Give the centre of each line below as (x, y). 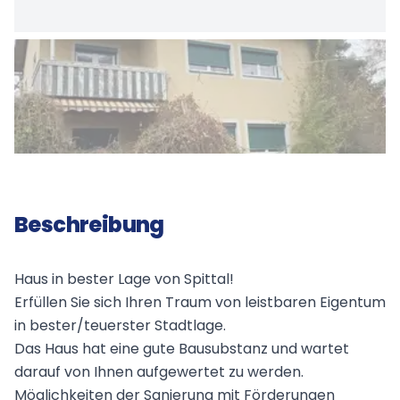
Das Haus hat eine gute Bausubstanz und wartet (182, 348)
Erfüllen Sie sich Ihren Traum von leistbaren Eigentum (200, 302)
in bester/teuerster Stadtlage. (120, 325)
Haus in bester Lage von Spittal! (124, 279)
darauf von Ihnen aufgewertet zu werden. (159, 371)
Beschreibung (89, 224)
